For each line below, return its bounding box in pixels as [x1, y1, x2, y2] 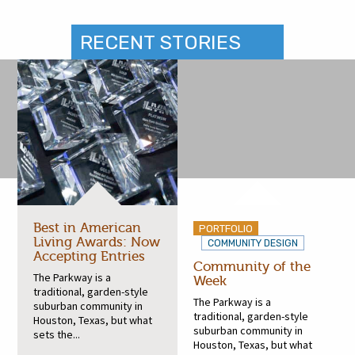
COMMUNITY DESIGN [208, 237, 298, 249]
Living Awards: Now [33, 234, 161, 250]
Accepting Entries [33, 248, 146, 264]
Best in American [33, 219, 142, 235]
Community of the [193, 258, 311, 274]
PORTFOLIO [199, 222, 253, 235]
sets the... [33, 326, 81, 342]
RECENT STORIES [79, 30, 241, 55]
